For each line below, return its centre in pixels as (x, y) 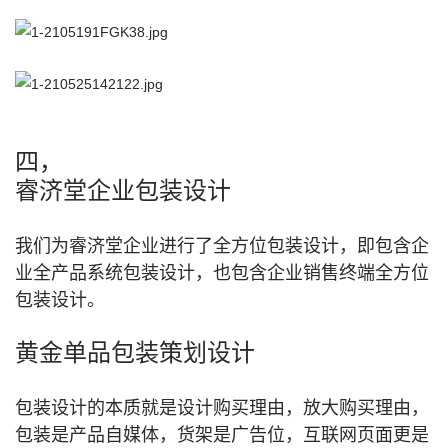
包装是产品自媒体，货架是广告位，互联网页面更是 (222, 435)
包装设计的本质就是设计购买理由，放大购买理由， (222, 408)
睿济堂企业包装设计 (123, 190)
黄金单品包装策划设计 (135, 352)
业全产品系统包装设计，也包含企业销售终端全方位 (222, 273)
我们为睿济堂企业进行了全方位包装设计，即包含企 (222, 246)
